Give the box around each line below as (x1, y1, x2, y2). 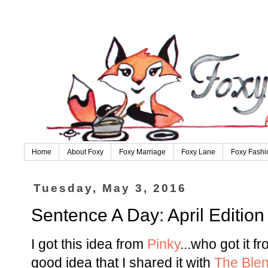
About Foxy (67, 148, 103, 157)
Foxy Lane (181, 148, 215, 157)
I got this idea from (31, 237, 147, 252)
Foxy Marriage (119, 148, 166, 157)
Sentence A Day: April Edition (31, 205, 264, 225)
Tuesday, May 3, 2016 (33, 182, 187, 195)
